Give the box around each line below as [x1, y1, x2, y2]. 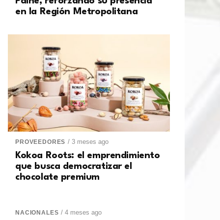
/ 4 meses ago [61, 209, 102, 217]
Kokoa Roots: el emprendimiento [15, 151, 160, 161]
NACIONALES [15, 209, 59, 217]
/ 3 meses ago [68, 138, 109, 146]
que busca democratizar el [15, 162, 132, 172]
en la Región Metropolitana [15, 7, 138, 17]
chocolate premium [15, 172, 100, 183]
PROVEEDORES [15, 138, 66, 146]
